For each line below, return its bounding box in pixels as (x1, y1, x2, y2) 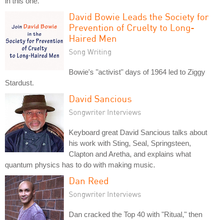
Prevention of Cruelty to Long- (69, 21, 194, 33)
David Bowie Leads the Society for (69, 10, 209, 22)
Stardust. (5, 78, 34, 87)
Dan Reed (69, 174, 109, 186)
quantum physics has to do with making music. (5, 160, 155, 169)
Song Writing (69, 47, 111, 56)
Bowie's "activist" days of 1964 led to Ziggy (69, 67, 205, 76)
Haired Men (69, 32, 117, 44)
